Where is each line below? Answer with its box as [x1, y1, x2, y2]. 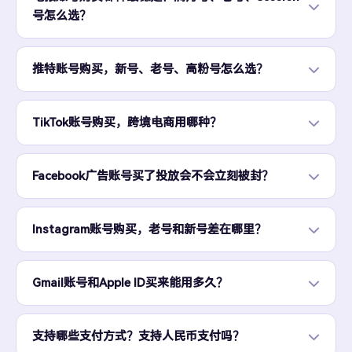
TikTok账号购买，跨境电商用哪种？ [32, 115, 222, 130]
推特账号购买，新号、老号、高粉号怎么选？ [32, 62, 268, 76]
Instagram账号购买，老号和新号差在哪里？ [32, 222, 266, 236]
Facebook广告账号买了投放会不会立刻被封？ [32, 169, 273, 183]
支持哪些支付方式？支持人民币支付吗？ [32, 329, 244, 343]
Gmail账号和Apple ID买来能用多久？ [32, 276, 228, 290]
